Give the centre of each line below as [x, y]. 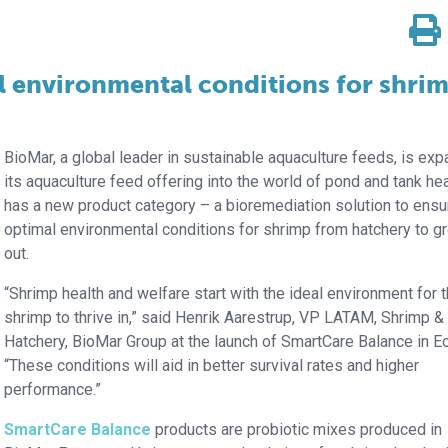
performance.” [53, 389]
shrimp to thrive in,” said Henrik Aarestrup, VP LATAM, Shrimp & [224, 317]
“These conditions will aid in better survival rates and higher [212, 365]
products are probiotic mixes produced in [297, 429]
